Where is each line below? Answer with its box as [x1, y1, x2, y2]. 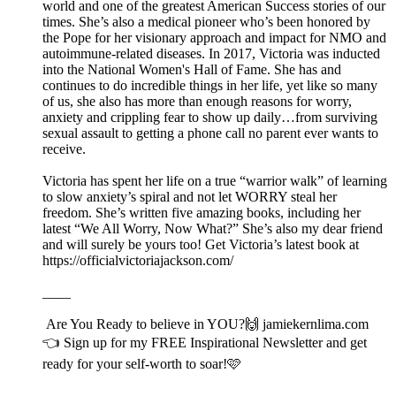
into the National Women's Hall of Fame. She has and [42, 61, 341, 77]
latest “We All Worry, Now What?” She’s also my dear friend [42, 220, 383, 236]
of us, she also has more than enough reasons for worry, [42, 93, 352, 109]
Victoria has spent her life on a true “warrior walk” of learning [42, 172, 387, 188]
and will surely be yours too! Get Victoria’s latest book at [42, 236, 359, 252]
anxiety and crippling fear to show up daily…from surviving [42, 109, 377, 125]
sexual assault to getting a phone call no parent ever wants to [42, 125, 378, 141]
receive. [42, 141, 86, 156]
